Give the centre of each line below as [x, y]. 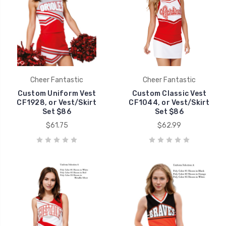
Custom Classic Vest [169, 93]
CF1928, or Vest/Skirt [57, 102]
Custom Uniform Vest [57, 93]
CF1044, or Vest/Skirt [169, 102]
